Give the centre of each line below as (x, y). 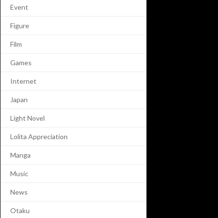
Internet (23, 81)
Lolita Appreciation (39, 136)
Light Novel (27, 118)
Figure (20, 25)
